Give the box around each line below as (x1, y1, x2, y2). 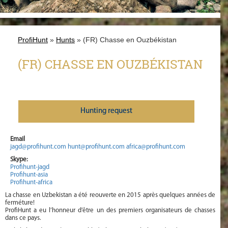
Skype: (10, 156, 28, 163)
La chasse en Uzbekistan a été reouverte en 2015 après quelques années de (5, 192, 215, 199)
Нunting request (80, 107, 132, 116)
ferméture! (5, 199, 35, 207)
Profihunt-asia (10, 172, 48, 179)
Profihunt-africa (10, 179, 52, 186)
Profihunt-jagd (10, 164, 49, 171)
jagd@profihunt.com (10, 144, 66, 151)
